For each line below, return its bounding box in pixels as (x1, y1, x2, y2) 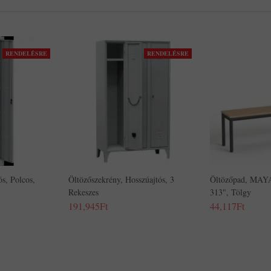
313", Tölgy (210, 186, 251, 198)
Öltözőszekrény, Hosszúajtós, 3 (68, 174, 174, 185)
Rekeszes (68, 186, 99, 198)
